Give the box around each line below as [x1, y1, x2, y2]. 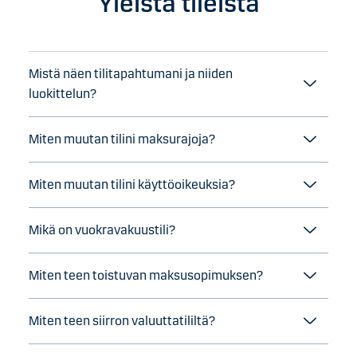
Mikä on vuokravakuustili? [29, 222, 175, 238]
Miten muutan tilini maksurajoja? [29, 131, 218, 147]
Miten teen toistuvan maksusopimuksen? [29, 268, 263, 284]
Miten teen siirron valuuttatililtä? [29, 313, 215, 329]
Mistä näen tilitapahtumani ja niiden [29, 66, 233, 82]
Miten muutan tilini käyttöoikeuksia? [29, 177, 235, 193]
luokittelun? [29, 86, 96, 102]
